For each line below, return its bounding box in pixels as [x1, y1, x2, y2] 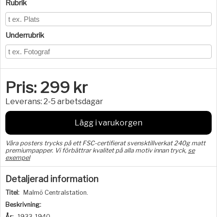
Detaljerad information [5, 174, 98, 184]
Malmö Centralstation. [23, 189, 88, 196]
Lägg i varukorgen [75, 118, 142, 127]
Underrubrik [5, 31, 44, 40]
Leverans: [5, 97, 42, 106]
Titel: [5, 189, 19, 196]
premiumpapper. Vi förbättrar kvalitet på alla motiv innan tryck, [5, 147, 188, 154]
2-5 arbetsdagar [44, 97, 103, 106]
